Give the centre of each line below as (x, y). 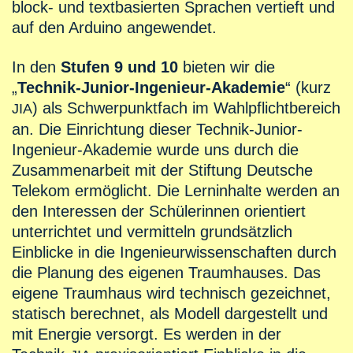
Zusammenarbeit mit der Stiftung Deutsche (162, 171)
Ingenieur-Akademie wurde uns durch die (155, 150)
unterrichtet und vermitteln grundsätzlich (152, 232)
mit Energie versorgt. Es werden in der (147, 334)
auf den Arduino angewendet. (114, 28)
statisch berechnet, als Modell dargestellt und (170, 314)
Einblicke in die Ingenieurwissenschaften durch (174, 253)
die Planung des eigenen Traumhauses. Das (166, 273)
